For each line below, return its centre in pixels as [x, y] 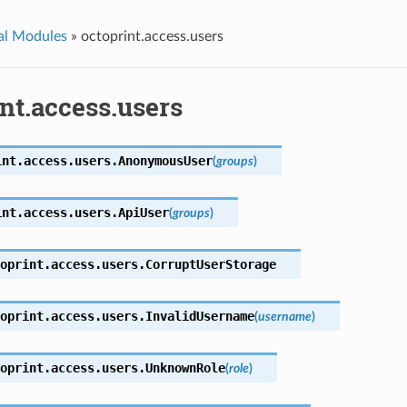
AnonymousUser [165, 160]
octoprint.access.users [152, 36]
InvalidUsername [199, 316]
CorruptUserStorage [210, 264]
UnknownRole [185, 367]
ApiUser [143, 212]
